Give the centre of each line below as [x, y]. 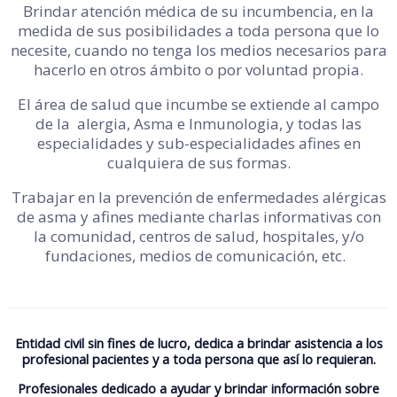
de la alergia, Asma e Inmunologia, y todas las [198, 124]
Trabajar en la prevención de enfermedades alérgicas [198, 197]
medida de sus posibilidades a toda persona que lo [198, 31]
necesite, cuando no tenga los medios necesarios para [198, 50]
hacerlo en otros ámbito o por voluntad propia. [198, 70]
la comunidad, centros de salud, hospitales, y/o [198, 236]
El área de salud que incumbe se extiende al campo [198, 104]
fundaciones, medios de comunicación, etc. [195, 256]
